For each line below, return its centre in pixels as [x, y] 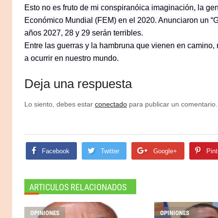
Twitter [110, 151]
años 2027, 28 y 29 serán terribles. [84, 33]
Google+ [165, 151]
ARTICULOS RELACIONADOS [78, 187]
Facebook [56, 151]
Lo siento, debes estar [60, 104]
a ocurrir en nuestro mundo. [72, 58]
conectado [111, 104]
